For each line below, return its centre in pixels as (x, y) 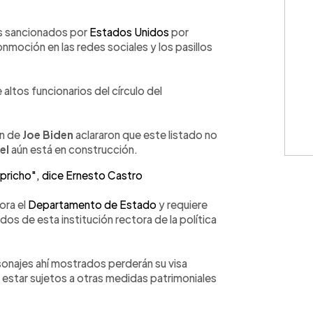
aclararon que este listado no (145, 134)
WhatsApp (51, 19)
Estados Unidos (129, 31)
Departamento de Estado (92, 204)
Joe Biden (48, 134)
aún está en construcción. (73, 149)
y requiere (182, 204)
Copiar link (150, 19)
